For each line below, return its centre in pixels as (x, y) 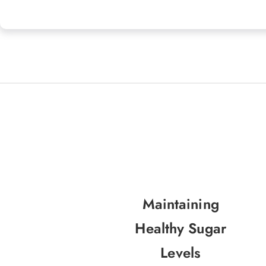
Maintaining (180, 204)
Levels (181, 253)
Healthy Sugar (180, 229)
